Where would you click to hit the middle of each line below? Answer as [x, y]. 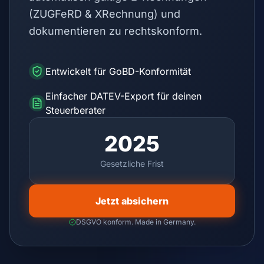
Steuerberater [75, 110]
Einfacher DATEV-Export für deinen [123, 96]
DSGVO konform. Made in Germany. [136, 222]
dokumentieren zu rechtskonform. [115, 31]
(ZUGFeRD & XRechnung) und [105, 14]
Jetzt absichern [132, 201]
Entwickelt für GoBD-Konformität [118, 71]
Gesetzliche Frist [132, 163]
